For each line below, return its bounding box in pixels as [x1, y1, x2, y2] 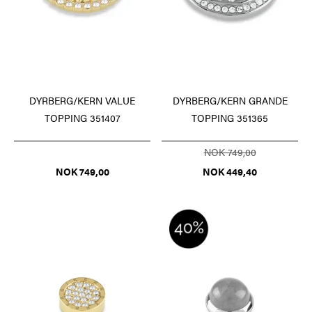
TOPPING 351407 [44, 110, 120, 125]
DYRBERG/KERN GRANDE [172, 93, 288, 107]
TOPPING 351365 [192, 110, 268, 125]
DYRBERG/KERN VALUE [29, 93, 135, 107]
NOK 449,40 [203, 164, 257, 178]
